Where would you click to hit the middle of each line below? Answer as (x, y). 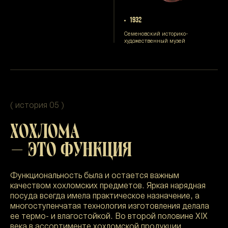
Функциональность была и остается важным (95, 176)
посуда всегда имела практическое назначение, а (105, 196)
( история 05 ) (37, 106)
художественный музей (155, 41)
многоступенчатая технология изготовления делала (110, 207)
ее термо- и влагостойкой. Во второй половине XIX (109, 217)
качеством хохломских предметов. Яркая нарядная (108, 186)
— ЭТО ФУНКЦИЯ (71, 150)
